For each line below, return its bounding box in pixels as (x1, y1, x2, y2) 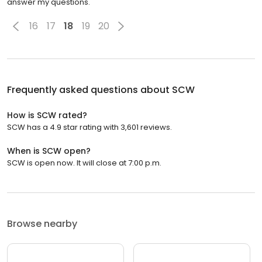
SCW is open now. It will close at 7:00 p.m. (7, 157, 161, 168)
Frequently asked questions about (7, 82, 172, 96)
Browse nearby (7, 216, 77, 230)
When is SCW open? (7, 144, 91, 157)
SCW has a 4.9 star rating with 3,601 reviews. (7, 121, 172, 133)
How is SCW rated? (7, 109, 87, 121)
